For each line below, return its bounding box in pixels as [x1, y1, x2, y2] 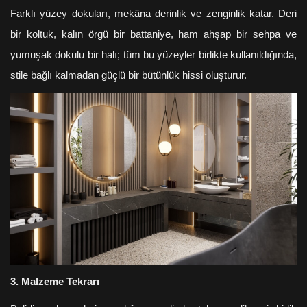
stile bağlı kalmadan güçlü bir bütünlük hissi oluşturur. [10, 69, 247, 81]
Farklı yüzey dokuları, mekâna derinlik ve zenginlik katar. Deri [10, 8, 297, 19]
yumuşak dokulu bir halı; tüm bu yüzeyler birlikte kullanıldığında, [10, 49, 297, 60]
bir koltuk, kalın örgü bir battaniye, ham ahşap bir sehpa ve [10, 28, 297, 40]
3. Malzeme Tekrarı [10, 276, 99, 288]
